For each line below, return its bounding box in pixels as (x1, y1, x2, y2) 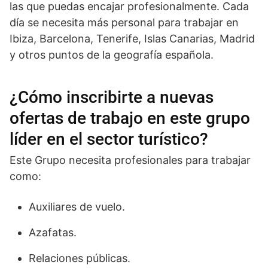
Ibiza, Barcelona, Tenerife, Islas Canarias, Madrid (10, 32, 255, 45)
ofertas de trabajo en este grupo (10, 108, 250, 128)
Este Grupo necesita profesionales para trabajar (10, 153, 251, 166)
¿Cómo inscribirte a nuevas (10, 87, 214, 107)
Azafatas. (29, 226, 77, 239)
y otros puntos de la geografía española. (10, 48, 214, 61)
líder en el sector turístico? (10, 129, 208, 149)
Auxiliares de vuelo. (29, 200, 125, 213)
